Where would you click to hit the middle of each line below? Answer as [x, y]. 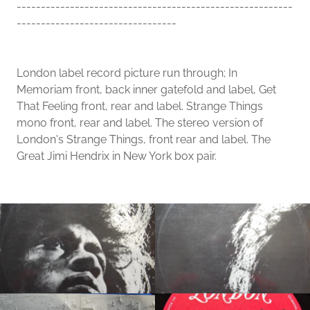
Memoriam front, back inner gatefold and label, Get [146, 89]
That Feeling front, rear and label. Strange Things [140, 106]
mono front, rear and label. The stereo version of [140, 122]
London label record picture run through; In [127, 73]
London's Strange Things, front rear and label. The [144, 139]
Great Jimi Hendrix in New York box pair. [117, 156]
